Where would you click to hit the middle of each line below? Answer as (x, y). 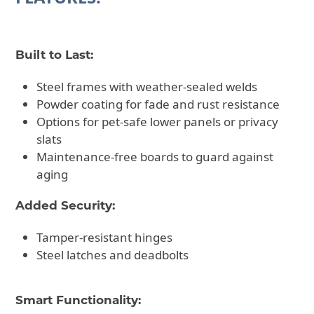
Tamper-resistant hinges (105, 238)
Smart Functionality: (78, 300)
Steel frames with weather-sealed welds (147, 87)
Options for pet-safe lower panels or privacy (158, 122)
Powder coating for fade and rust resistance (158, 104)
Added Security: (66, 206)
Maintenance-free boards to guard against (155, 157)
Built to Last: (55, 55)
